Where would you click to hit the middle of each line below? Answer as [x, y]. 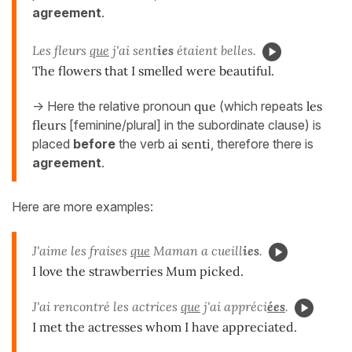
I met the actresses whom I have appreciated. [165, 326]
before [94, 143]
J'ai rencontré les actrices [106, 306]
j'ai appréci [234, 306]
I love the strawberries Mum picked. [138, 271]
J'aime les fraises [81, 250]
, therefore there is [262, 143]
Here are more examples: [82, 206]
